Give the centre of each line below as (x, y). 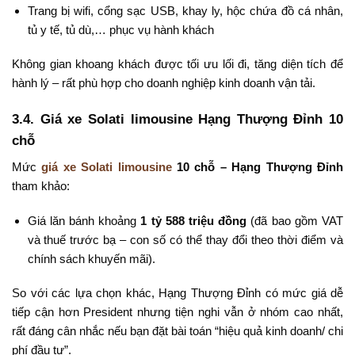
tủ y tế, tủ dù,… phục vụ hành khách (120, 29)
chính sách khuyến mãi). (91, 258)
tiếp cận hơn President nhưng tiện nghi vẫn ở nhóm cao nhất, (177, 312)
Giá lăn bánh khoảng (84, 220)
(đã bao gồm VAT (295, 220)
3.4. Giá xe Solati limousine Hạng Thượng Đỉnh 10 (177, 119)
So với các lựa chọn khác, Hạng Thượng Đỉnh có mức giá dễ (177, 293)
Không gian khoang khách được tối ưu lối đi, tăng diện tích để (177, 64)
